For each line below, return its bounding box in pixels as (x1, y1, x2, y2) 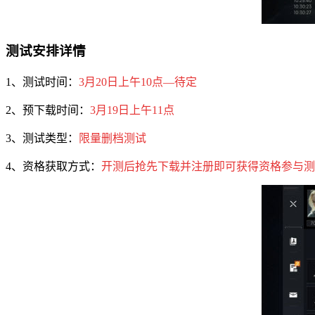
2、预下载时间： (6, 103, 90, 116)
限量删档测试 (79, 131, 146, 144)
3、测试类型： (6, 131, 79, 144)
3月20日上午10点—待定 (79, 75, 197, 88)
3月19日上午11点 (90, 103, 174, 116)
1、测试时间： (6, 75, 79, 88)
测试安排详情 (6, 43, 86, 58)
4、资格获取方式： (6, 160, 101, 172)
